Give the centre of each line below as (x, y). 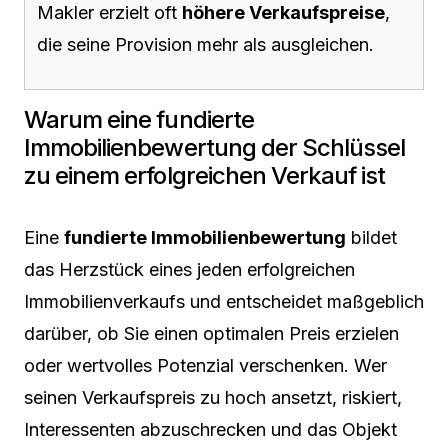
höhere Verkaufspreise (283, 12)
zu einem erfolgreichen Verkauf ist (205, 175)
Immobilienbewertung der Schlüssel (215, 147)
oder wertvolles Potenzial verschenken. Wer (205, 365)
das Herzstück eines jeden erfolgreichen (189, 269)
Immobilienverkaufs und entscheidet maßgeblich (224, 301)
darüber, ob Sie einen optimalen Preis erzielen (211, 333)
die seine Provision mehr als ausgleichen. (205, 44)
